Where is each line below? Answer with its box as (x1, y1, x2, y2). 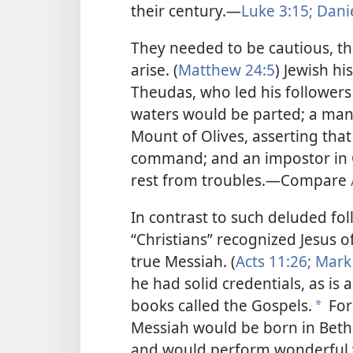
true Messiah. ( (131, 251, 236, 273)
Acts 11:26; (236, 251, 311, 273)
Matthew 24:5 (178, 59, 275, 81)
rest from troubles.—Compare (131, 169, 351, 191)
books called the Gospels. (131, 295, 312, 317)
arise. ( (131, 59, 178, 81)
